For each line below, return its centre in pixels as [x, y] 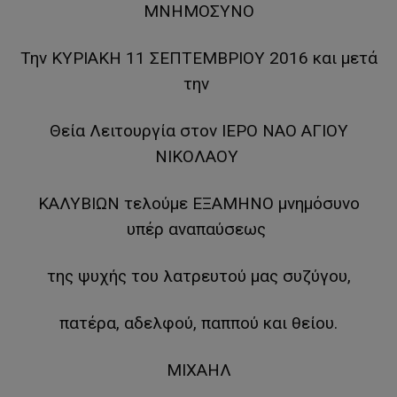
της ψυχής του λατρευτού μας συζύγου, [198, 276]
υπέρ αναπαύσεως [198, 230]
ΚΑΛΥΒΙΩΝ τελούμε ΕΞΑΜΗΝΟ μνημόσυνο [198, 204]
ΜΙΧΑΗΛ [198, 370]
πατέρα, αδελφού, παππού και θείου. [198, 323]
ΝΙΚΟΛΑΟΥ [198, 157]
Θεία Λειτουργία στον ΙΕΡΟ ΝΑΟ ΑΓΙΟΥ [198, 131]
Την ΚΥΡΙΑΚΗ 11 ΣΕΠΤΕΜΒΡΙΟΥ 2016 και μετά [198, 58]
